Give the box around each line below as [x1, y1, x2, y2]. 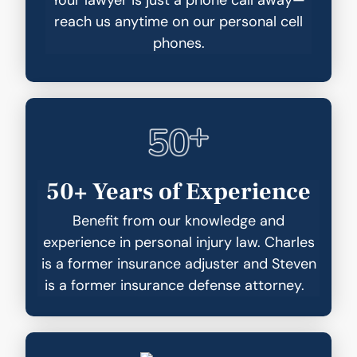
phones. [152, 33, 205, 53]
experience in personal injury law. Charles [42, 232, 315, 252]
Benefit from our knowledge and [73, 210, 284, 230]
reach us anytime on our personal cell [54, 11, 303, 31]
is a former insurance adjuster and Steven [41, 253, 316, 273]
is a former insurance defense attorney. [45, 275, 312, 295]
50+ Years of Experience [46, 175, 311, 207]
